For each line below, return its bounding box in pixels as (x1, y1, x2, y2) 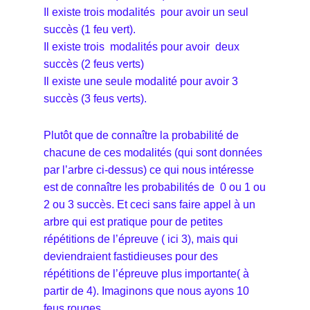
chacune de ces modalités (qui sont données (44, 146, 262, 158)
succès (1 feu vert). (44, 23, 136, 35)
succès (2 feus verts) (44, 57, 147, 70)
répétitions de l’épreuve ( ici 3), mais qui (44, 232, 238, 245)
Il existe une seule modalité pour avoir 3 (44, 75, 238, 87)
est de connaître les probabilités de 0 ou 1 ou (44, 181, 266, 193)
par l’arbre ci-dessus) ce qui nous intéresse (44, 163, 257, 176)
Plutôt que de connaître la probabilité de (44, 129, 239, 141)
